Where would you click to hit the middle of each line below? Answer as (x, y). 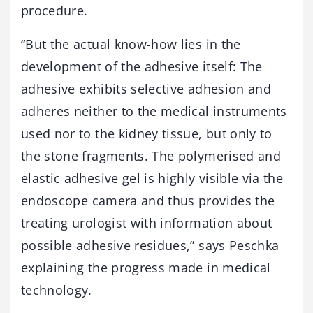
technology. (57, 290)
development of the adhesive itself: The (142, 66)
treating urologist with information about (147, 223)
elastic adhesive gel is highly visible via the (152, 178)
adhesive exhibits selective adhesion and (146, 89)
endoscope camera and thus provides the (148, 201)
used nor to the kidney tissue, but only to (147, 133)
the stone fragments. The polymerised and (151, 156)
